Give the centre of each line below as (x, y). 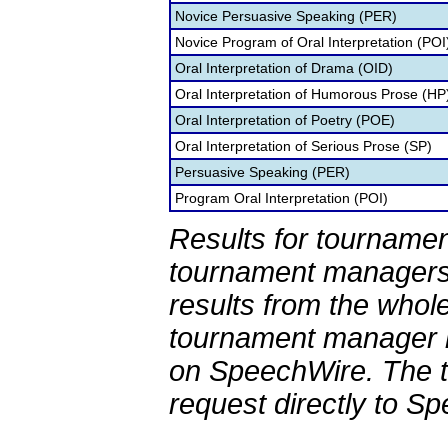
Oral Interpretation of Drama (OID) (284, 68)
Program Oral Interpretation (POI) (281, 198)
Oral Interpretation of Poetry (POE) (285, 120)
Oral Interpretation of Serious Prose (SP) (303, 146)
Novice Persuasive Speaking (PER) (286, 16)
